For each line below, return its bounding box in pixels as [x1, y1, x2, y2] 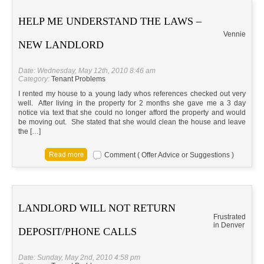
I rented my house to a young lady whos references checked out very [18, 90, 246, 98]
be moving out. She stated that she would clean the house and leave [18, 118, 246, 127]
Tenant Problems [51, 75, 105, 84]
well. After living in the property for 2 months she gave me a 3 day [18, 99, 246, 108]
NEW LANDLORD [18, 39, 104, 51]
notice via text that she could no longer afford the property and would [18, 108, 246, 117]
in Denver [213, 221, 245, 230]
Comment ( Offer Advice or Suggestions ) [104, 151, 234, 160]
